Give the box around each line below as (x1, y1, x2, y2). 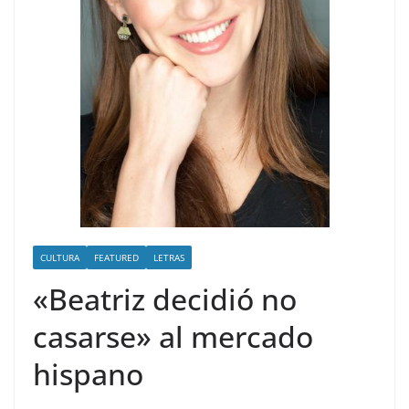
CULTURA (40, 251, 79, 265)
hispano (33, 354, 143, 394)
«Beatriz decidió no (33, 279, 297, 320)
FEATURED (94, 251, 139, 265)
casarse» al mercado (33, 317, 313, 357)
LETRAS (153, 251, 184, 265)
